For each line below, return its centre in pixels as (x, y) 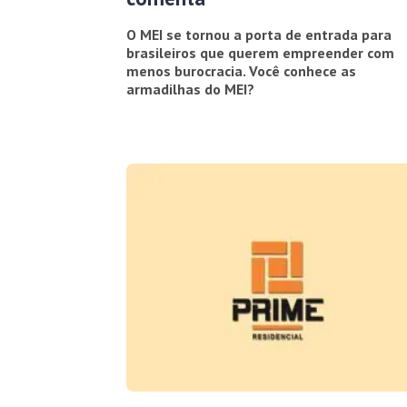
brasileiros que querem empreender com (260, 52)
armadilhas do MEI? (190, 89)
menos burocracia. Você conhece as (241, 70)
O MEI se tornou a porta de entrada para (258, 34)
